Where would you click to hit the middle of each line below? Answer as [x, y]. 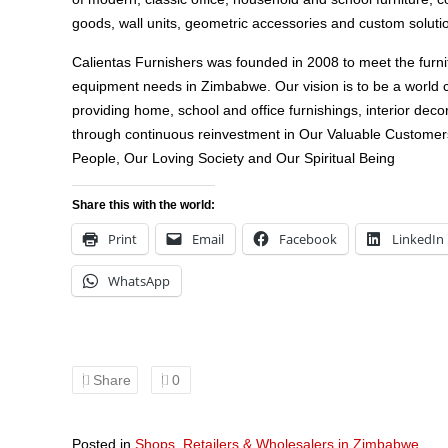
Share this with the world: [143, 205]
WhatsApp [139, 281]
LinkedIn [418, 239]
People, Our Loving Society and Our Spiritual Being [233, 158]
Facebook [308, 239]
